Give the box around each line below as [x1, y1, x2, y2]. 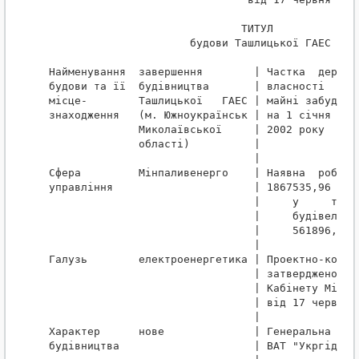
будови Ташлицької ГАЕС [49, 37, 331, 50]
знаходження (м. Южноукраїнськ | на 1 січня [49, 109, 331, 122]
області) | [49, 138, 260, 151]
